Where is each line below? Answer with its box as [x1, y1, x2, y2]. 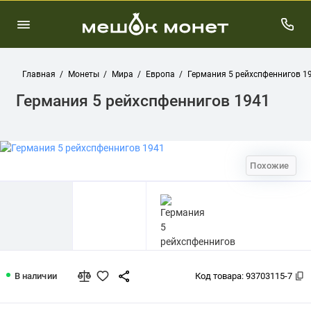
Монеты [67, 69, 99, 79]
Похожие [248, 160, 289, 171]
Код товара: [195, 271, 246, 281]
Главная [22, 69, 56, 79]
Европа [145, 69, 175, 79]
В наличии [14, 271, 59, 281]
